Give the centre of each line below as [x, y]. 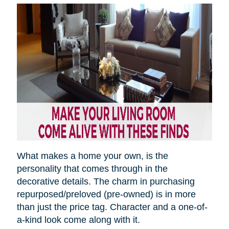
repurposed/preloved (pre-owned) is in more [106, 194]
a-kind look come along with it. [79, 220]
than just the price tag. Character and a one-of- [112, 207]
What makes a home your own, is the [92, 156]
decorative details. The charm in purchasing [106, 182]
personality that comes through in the [92, 169]
